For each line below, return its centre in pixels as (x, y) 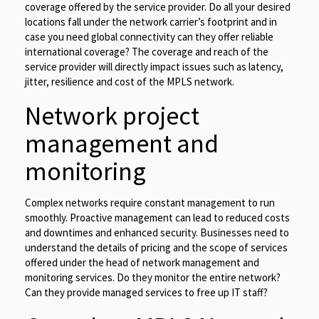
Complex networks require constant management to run (150, 203)
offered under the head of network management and (142, 263)
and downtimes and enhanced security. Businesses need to (157, 233)
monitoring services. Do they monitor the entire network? (153, 278)
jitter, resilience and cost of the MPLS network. (130, 82)
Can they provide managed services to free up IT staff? (146, 293)
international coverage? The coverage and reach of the (147, 52)
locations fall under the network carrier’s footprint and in (151, 22)
